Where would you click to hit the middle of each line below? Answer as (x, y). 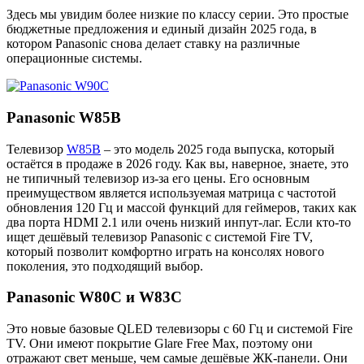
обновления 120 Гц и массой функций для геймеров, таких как (182, 207)
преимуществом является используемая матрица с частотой (171, 193)
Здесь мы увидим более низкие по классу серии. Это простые (178, 15)
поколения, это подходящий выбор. (105, 266)
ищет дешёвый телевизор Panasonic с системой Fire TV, (160, 236)
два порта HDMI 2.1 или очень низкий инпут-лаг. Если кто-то (179, 222)
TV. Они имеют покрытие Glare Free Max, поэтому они (160, 344)
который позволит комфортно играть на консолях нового (165, 251)
